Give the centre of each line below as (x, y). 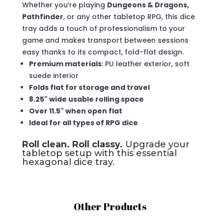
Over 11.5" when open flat (75, 111)
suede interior (54, 76)
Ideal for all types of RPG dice (83, 123)
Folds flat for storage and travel (89, 87)
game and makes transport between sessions (105, 40)
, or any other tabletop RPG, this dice (129, 17)
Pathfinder (42, 17)
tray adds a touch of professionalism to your (103, 28)
